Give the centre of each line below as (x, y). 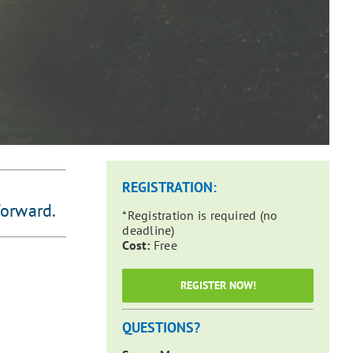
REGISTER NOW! (218, 285)
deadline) (149, 230)
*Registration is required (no (200, 215)
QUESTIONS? (162, 327)
